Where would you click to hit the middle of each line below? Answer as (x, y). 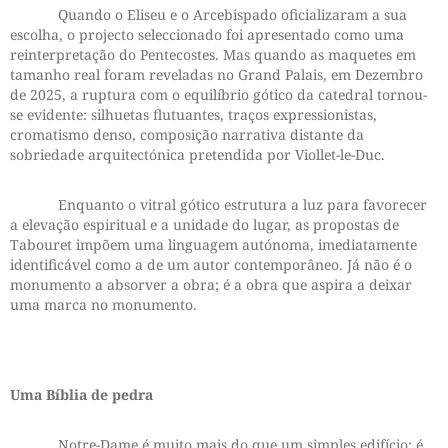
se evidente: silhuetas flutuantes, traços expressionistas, (193, 115)
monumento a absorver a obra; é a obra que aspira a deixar (211, 285)
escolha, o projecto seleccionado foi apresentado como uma (207, 35)
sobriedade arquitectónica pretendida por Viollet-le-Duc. (197, 155)
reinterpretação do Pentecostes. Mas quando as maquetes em (213, 55)
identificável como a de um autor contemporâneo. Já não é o (211, 265)
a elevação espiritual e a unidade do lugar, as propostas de (204, 225)
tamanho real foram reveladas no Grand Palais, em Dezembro (216, 75)
